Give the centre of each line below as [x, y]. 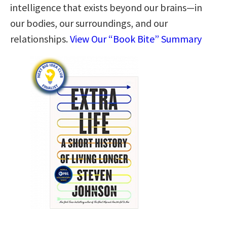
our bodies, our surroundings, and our [89, 23]
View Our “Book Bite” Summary [136, 39]
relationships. [40, 39]
